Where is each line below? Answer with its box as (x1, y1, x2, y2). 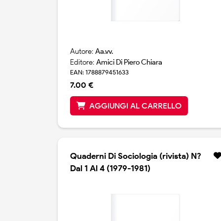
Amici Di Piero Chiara (96, 58, 162, 67)
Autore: (70, 47, 95, 56)
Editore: (70, 58, 96, 67)
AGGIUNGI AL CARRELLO (89, 101, 182, 111)
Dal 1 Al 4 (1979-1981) (70, 163, 151, 174)
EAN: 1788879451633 (70, 69, 129, 76)
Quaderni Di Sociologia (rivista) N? (70, 151, 201, 161)
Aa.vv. (95, 47, 113, 56)
